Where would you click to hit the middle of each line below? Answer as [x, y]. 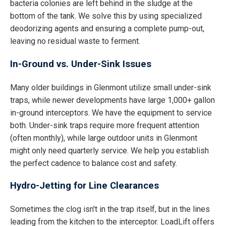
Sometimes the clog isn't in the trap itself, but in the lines [110, 209]
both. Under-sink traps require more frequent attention [105, 125]
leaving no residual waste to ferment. [75, 41]
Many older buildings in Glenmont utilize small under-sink [111, 87]
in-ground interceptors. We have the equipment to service [111, 112]
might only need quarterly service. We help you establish [109, 150]
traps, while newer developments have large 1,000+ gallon [112, 100]
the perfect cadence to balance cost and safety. [94, 163]
